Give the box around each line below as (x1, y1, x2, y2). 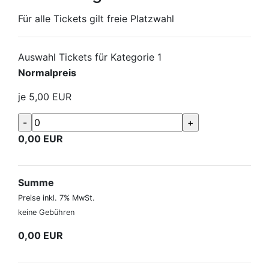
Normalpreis (18, 67, 76, 79)
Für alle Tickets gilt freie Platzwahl (18, 13, 174, 25)
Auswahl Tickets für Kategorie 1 (18, 51, 162, 63)
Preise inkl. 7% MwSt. (18, 193, 95, 202)
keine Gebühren (18, 208, 74, 217)
